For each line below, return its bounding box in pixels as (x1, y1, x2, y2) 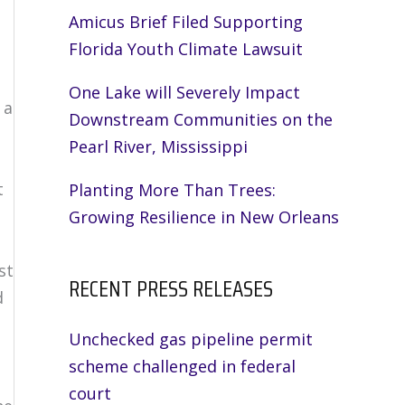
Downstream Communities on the (69, 108, 333, 130)
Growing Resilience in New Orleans (69, 206, 339, 228)
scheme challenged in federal (69, 355, 296, 378)
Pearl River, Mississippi (69, 136, 248, 157)
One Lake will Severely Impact (69, 81, 300, 103)
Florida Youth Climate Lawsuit (69, 38, 303, 60)
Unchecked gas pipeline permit (69, 328, 313, 351)
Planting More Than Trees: (69, 179, 276, 201)
